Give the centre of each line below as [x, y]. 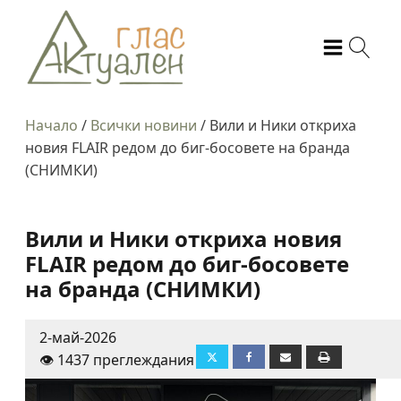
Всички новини [144, 125]
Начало [51, 125]
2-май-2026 [78, 337]
